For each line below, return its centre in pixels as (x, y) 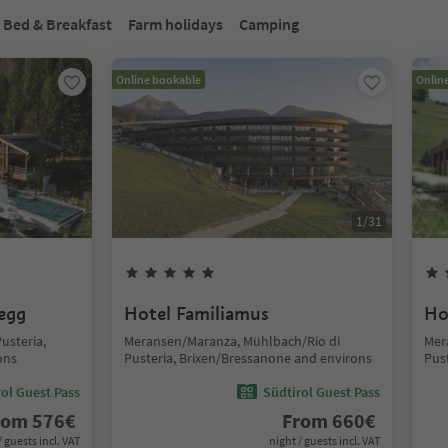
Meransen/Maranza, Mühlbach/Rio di (232, 341)
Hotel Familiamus (196, 313)
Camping (269, 24)
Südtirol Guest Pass (321, 391)
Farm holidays (175, 24)
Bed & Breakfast (57, 24)
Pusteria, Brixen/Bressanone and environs (248, 358)
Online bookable (158, 79)
